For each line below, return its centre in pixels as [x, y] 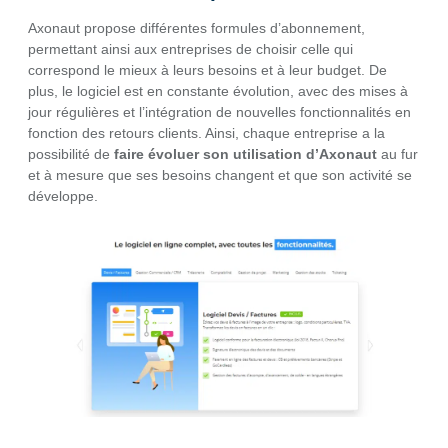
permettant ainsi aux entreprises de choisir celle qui [190, 49]
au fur [397, 154]
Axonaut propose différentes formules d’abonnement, [196, 28]
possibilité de [71, 154]
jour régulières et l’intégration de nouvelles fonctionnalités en [219, 112]
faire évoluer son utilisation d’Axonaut [245, 154]
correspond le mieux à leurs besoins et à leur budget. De [207, 70]
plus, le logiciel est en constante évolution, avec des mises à [218, 91]
